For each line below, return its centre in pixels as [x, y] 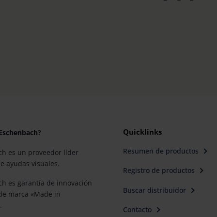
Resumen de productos [161, 151]
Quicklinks [142, 132]
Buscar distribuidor [154, 190]
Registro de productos [159, 170]
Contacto [137, 209]
